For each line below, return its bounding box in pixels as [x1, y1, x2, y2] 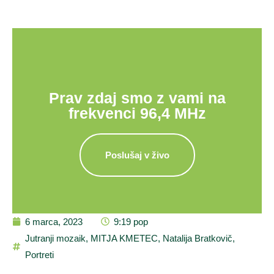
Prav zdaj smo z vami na [48, 89, 226, 106]
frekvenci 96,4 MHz [68, 104, 206, 122]
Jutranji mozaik [25, 232, 86, 243]
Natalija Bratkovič [163, 232, 232, 243]
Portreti [25, 249, 54, 260]
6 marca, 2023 [25, 216, 83, 227]
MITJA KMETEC [91, 232, 158, 243]
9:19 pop [114, 216, 148, 227]
